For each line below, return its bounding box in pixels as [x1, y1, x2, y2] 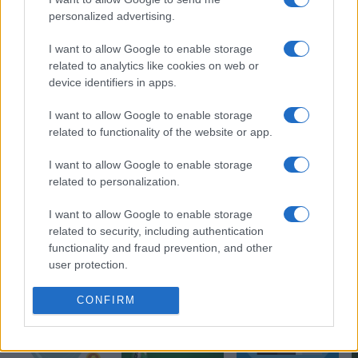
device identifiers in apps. [49, 76, 177, 89]
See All [299, 242, 352, 262]
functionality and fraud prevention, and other [49, 241, 272, 255]
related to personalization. [49, 175, 180, 189]
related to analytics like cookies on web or [49, 59, 259, 73]
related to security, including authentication [49, 225, 264, 238]
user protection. [49, 258, 128, 272]
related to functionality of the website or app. [49, 125, 272, 139]
